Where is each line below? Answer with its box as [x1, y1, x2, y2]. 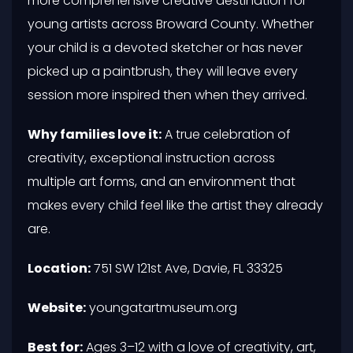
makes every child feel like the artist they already [28, 195, 323, 214]
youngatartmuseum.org [86, 298, 237, 317]
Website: [28, 298, 86, 317]
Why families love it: [28, 124, 162, 143]
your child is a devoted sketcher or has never [28, 38, 303, 57]
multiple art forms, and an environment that [28, 172, 295, 191]
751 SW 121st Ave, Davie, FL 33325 [91, 258, 283, 277]
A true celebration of [162, 124, 291, 143]
